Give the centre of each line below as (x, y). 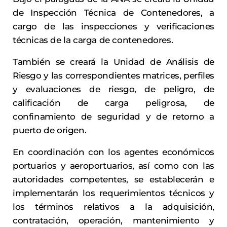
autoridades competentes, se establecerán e (113, 180)
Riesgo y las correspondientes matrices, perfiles (113, 76)
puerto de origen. (50, 130)
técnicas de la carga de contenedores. (93, 40)
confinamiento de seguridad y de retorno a (113, 117)
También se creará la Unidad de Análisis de (113, 62)
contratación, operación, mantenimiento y (113, 221)
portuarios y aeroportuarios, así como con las (113, 166)
